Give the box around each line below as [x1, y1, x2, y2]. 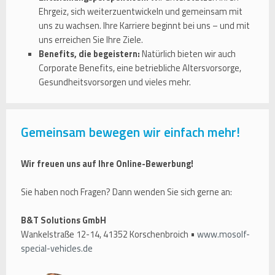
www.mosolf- [197, 228, 250, 242]
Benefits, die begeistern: [39, 47, 140, 61]
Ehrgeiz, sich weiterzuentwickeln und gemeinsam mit [39, 4, 242, 18]
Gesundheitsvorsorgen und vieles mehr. [39, 75, 193, 89]
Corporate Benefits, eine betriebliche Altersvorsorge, [39, 61, 241, 75]
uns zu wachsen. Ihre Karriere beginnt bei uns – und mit [39, 18, 250, 33]
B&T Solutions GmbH [21, 214, 106, 228]
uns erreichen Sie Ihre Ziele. [39, 33, 143, 47]
